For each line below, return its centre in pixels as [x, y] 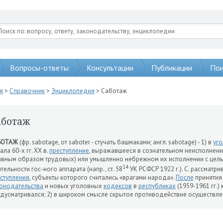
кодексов [118, 186]
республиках [157, 186]
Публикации [172, 68]
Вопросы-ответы [39, 68]
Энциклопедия [73, 91]
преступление [69, 151]
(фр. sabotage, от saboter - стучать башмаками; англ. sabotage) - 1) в [115, 142]
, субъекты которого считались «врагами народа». [103, 178]
